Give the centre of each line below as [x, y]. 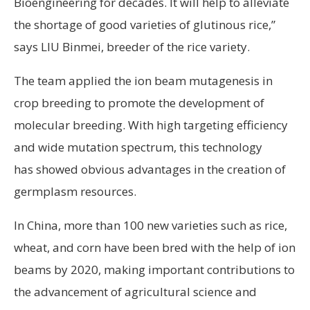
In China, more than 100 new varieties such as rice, [151, 225]
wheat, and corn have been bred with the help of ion [155, 247]
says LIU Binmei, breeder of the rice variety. [132, 46]
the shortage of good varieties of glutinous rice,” [145, 24]
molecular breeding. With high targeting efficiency [151, 125]
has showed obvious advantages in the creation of [150, 169]
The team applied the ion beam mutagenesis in [143, 80]
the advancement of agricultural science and [135, 291]
